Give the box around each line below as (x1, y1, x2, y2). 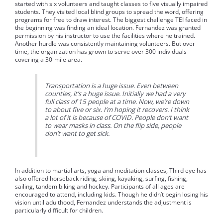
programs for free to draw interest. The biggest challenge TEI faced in (15, 15, 207, 24)
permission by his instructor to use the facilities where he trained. (15, 31, 195, 40)
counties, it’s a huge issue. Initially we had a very (45, 89, 186, 99)
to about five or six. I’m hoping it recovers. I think (45, 105, 190, 114)
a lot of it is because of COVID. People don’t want (45, 113, 189, 122)
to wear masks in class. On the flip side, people (45, 121, 182, 130)
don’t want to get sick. (45, 129, 110, 138)
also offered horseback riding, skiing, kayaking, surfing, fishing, (15, 174, 188, 183)
